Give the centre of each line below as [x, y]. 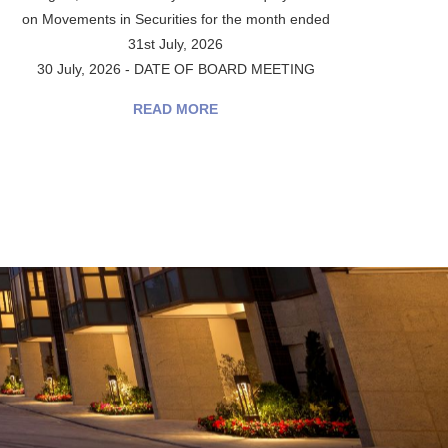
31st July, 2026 [176, 44]
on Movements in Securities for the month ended [175, 19]
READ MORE [176, 109]
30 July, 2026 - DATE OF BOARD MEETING [175, 69]
